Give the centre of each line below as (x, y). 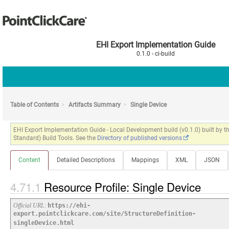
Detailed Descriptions (86, 160)
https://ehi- (69, 206)
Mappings (145, 160)
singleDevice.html (44, 223)
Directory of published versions (140, 138)
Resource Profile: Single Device (124, 187)
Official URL (29, 206)
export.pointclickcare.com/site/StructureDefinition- (105, 214)
